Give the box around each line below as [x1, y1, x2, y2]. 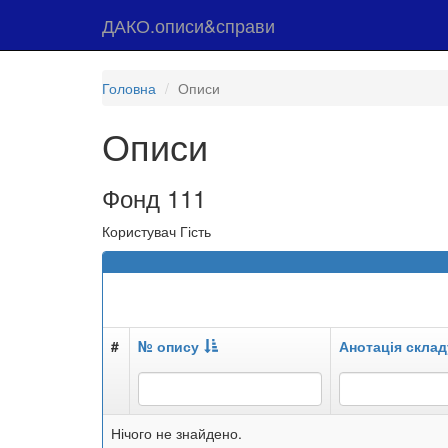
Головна [102, 78, 156, 98]
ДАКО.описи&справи [102, 12, 275, 38]
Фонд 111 [102, 180, 206, 215]
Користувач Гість [102, 221, 211, 241]
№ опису [138, 336, 199, 356]
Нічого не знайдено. [111, 423, 242, 443]
